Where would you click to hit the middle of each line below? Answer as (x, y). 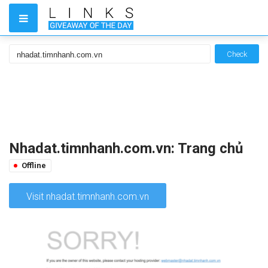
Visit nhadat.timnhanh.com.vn (88, 197)
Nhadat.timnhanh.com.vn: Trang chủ (126, 148)
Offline (34, 165)
